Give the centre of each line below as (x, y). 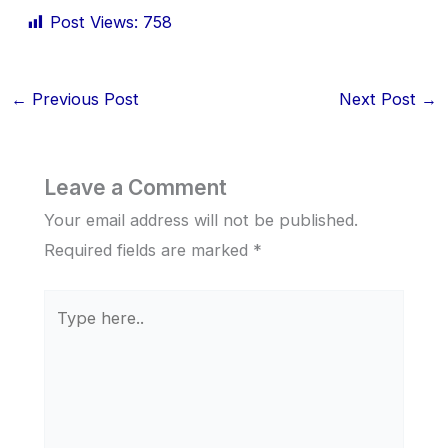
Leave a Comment (135, 188)
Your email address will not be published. (200, 220)
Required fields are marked (148, 250)
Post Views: (94, 22)
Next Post (380, 98)
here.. (64, 333)
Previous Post (82, 98)
